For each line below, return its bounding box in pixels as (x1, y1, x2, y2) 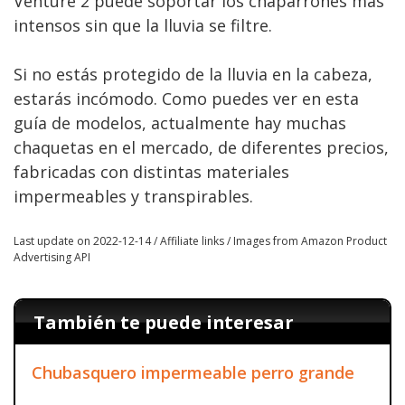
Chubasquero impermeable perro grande (32, 361, 354, 383)
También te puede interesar (33, 309, 294, 334)
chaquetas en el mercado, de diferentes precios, (14, 137, 389, 158)
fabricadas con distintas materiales (14, 161, 289, 183)
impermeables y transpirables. (14, 185, 253, 207)
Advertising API (14, 250, 90, 265)
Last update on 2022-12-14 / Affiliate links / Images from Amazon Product (14, 233, 387, 249)
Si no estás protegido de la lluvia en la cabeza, (14, 63, 372, 85)
